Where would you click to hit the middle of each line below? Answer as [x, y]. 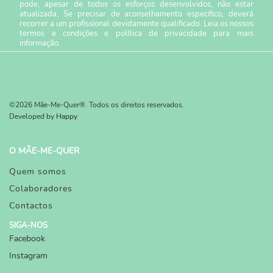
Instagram [28, 256]
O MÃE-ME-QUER [44, 151]
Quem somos [38, 172]
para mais [230, 33]
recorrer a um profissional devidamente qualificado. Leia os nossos [136, 23]
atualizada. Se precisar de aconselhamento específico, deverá [136, 14]
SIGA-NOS [28, 225]
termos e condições [58, 33]
